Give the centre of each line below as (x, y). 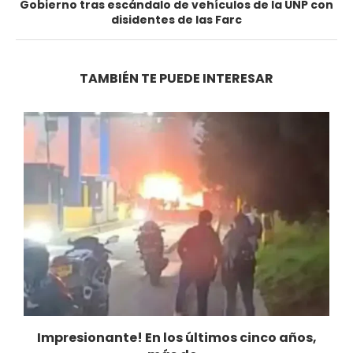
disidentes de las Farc (176, 20)
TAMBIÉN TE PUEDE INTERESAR (176, 79)
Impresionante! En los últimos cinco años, (176, 338)
